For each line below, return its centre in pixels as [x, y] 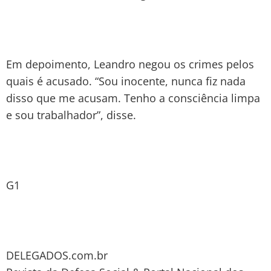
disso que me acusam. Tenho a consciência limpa [133, 98]
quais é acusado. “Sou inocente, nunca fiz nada [126, 81]
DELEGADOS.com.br [57, 255]
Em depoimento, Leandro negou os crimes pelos [130, 64]
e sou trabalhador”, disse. [71, 115]
